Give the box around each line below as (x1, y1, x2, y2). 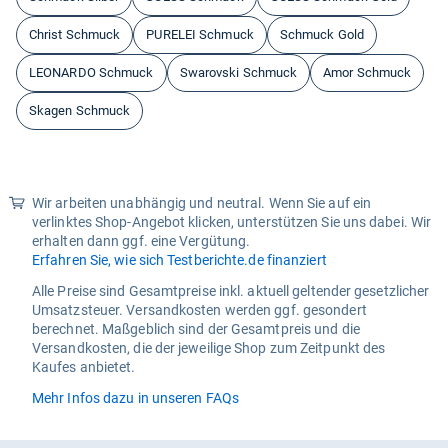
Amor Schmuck (323, 64, 412, 80)
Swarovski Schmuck (179, 64, 298, 80)
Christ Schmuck (29, 26, 121, 42)
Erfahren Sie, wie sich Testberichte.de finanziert (32, 252, 327, 268)
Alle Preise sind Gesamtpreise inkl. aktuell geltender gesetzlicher (32, 283, 430, 299)
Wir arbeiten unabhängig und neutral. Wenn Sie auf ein (32, 195, 372, 211)
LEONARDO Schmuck (29, 64, 154, 80)
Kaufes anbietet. (32, 359, 136, 375)
